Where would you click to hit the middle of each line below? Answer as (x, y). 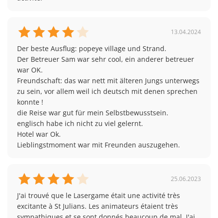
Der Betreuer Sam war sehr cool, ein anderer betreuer (106, 59)
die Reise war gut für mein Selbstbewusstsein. (93, 112)
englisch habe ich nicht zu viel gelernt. (80, 123)
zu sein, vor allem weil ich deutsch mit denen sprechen (107, 91)
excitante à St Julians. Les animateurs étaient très (98, 206)
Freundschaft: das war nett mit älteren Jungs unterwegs (108, 80)
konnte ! (30, 102)
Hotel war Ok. (39, 134)
